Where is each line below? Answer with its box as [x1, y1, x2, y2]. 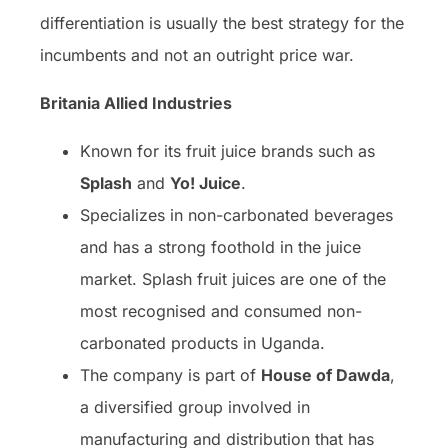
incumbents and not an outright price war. [40, 44, 359, 65]
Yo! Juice [170, 172, 241, 193]
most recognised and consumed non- [80, 300, 362, 321]
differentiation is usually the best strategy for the [40, 12, 404, 33]
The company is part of [80, 364, 261, 385]
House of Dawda [261, 364, 390, 385]
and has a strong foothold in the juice [80, 236, 361, 257]
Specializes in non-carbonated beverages [80, 204, 393, 225]
